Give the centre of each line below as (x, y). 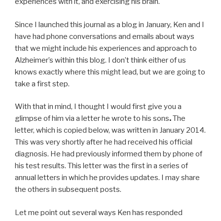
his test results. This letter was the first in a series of (101, 166)
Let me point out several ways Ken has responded (99, 212)
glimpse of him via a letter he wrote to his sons (92, 119)
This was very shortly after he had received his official (104, 142)
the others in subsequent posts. (68, 190)
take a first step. (42, 84)
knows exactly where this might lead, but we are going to (110, 72)
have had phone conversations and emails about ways (105, 36)
